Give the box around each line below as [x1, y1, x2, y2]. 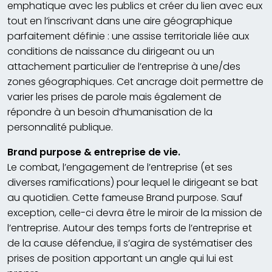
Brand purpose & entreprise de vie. [7, 144, 180, 159]
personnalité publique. [7, 120, 113, 134]
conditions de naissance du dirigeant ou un [7, 44, 214, 58]
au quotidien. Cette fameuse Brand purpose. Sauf [7, 190, 243, 205]
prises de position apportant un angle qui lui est [7, 251, 233, 265]
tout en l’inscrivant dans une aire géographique [7, 13, 233, 28]
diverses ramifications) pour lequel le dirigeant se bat [7, 175, 258, 189]
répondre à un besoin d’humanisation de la [7, 104, 212, 119]
